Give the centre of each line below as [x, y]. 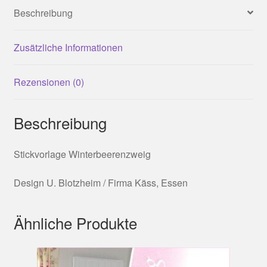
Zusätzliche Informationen [68, 47]
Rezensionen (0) [49, 82]
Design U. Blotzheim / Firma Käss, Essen [100, 183]
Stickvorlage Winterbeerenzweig [82, 154]
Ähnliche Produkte [75, 222]
